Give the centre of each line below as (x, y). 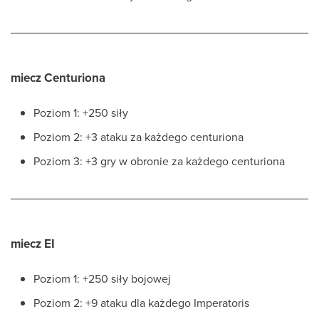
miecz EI (33, 244)
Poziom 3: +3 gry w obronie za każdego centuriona (159, 161)
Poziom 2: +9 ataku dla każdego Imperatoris (141, 303)
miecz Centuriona (58, 78)
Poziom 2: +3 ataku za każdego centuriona (138, 137)
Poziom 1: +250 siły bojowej (102, 278)
